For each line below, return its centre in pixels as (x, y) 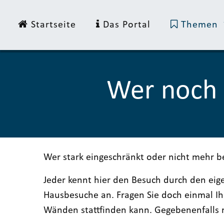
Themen (199, 25)
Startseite (52, 25)
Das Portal (125, 25)
